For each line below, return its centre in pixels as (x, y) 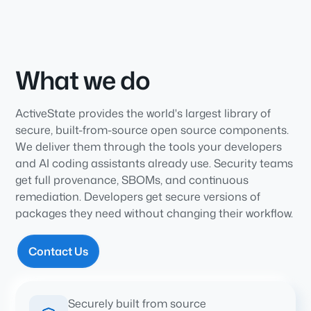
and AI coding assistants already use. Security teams (154, 163)
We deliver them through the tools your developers (149, 146)
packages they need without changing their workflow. (154, 213)
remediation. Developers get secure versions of (138, 196)
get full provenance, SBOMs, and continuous (132, 179)
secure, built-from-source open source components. (152, 129)
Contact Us (59, 251)
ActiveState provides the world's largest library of (143, 113)
